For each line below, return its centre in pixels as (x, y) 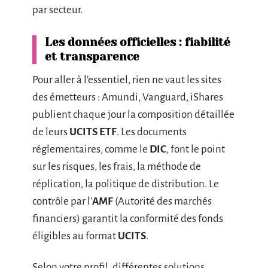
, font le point (196, 150)
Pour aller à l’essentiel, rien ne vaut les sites (127, 80)
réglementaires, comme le (91, 150)
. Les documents (152, 132)
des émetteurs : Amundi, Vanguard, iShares (128, 98)
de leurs (51, 132)
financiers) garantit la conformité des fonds (128, 219)
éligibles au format (75, 236)
